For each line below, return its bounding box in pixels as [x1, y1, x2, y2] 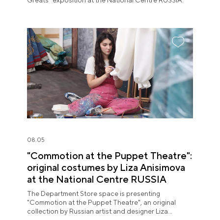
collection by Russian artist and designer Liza [27, 207, 168, 216]
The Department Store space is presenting [27, 190, 160, 198]
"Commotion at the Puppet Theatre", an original [27, 198, 176, 207]
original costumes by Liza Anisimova [27, 162, 185, 173]
